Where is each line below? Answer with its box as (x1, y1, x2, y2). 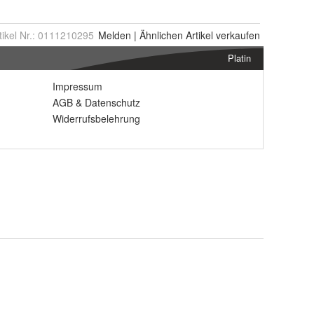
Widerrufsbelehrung (53, 111, 140, 126)
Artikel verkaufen (183, 28, 260, 43)
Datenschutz (85, 95, 140, 110)
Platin (228, 51, 251, 65)
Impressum (53, 79, 102, 94)
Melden (98, 28, 131, 43)
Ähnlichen (139, 28, 183, 43)
